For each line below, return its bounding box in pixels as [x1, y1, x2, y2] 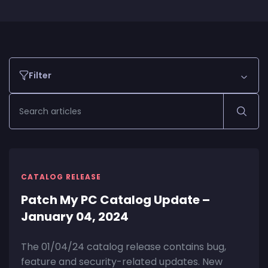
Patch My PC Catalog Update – [21, 191, 210, 208]
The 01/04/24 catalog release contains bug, [21, 239, 226, 254]
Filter [29, 69, 51, 81]
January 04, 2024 [21, 208, 129, 225]
